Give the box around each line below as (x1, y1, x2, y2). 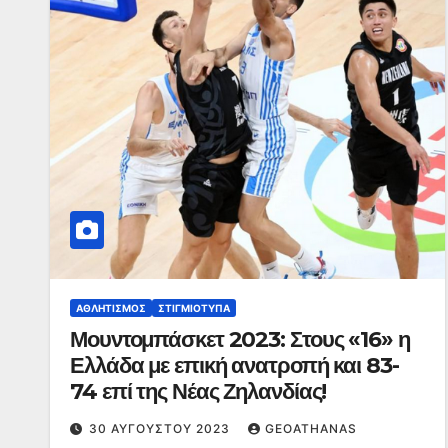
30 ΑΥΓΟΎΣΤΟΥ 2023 (89, 421, 234, 436)
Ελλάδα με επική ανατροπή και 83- (70, 352, 399, 379)
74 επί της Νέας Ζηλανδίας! (70, 378, 327, 405)
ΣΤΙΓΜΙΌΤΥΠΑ (158, 302, 230, 314)
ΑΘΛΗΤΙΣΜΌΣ (76, 302, 146, 314)
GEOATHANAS (265, 421, 357, 436)
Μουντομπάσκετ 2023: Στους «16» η (70, 326, 410, 353)
